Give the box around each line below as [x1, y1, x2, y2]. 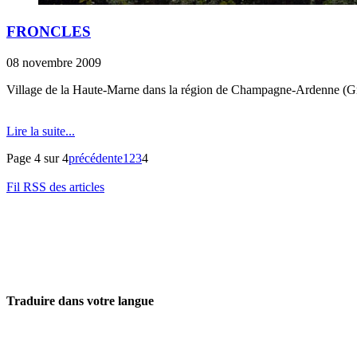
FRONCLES [6, 22, 91, 40]
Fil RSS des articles [6, 179, 104, 194]
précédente [69, 151, 123, 165]
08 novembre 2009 [6, 55, 101, 69]
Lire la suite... [6, 124, 75, 138]
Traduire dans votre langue [6, 293, 154, 308]
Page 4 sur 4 [6, 151, 69, 165]
